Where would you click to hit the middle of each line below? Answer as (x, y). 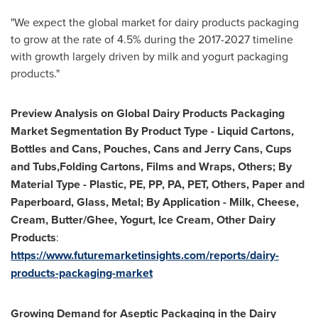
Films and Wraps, (191, 166)
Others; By (265, 166)
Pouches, (127, 149)
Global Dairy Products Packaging (201, 113)
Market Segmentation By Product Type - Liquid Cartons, (152, 131)
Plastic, (106, 184)
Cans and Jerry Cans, (208, 149)
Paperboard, (42, 202)
